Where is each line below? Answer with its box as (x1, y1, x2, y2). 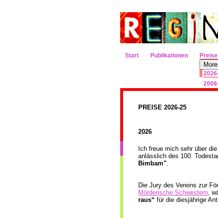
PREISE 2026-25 (138, 104, 186, 111)
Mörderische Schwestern (138, 189, 208, 196)
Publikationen (150, 52, 188, 59)
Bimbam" (138, 160, 166, 167)
